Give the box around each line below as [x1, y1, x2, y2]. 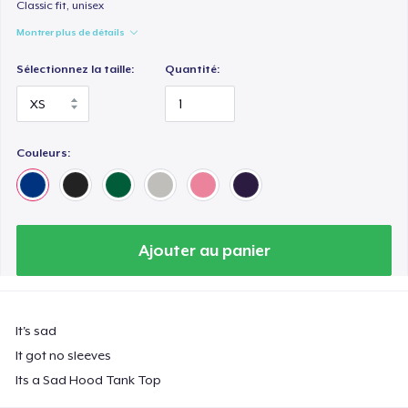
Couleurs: [16, 146, 71, 159]
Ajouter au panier [138, 240, 270, 260]
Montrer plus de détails [16, 26, 126, 38]
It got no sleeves [15, 347, 112, 362]
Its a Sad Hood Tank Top [15, 372, 162, 387]
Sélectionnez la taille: [16, 63, 135, 76]
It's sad [15, 322, 57, 338]
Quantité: [165, 63, 220, 76]
